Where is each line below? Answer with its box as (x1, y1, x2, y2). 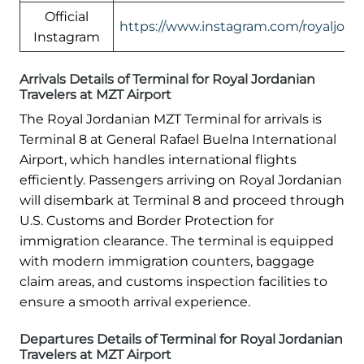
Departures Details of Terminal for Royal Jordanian (19, 331, 343, 347)
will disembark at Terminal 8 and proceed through (19, 192, 344, 208)
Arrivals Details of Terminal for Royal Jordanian (19, 71, 315, 87)
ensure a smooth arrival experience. (19, 293, 250, 310)
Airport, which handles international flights (19, 151, 297, 167)
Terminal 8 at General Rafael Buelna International (19, 131, 336, 147)
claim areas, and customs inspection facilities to (19, 273, 327, 289)
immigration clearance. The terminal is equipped (19, 232, 334, 249)
